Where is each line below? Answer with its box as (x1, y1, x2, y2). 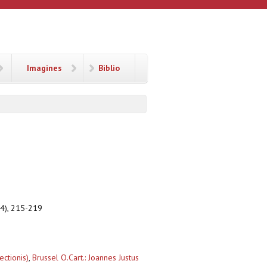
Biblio (98, 63, 120, 73)
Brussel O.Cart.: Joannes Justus (32, 252, 139, 263)
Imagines (27, 63, 62, 73)
